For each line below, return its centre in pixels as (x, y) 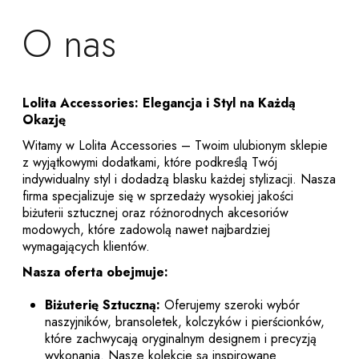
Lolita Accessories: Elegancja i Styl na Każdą (159, 103)
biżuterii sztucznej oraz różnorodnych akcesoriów (155, 213)
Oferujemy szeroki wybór (230, 305)
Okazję (44, 120)
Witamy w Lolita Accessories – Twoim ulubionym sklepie (175, 146)
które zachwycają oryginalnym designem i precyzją (181, 338)
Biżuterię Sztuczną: (103, 305)
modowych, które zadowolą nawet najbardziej (146, 230)
